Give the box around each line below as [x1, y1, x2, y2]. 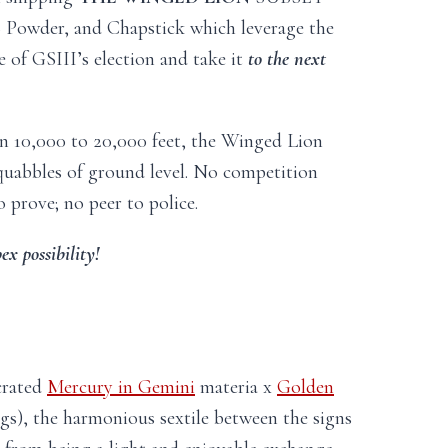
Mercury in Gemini [47, 375, 195, 399]
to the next [248, 47, 326, 71]
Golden [277, 375, 334, 399]
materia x [195, 375, 277, 399]
